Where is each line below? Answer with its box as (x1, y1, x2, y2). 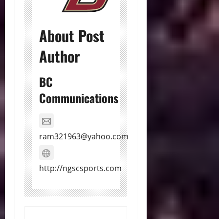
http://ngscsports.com (39, 162, 122, 174)
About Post (39, 24, 105, 46)
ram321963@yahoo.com (39, 131, 129, 142)
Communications (39, 88, 118, 107)
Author (39, 44, 80, 67)
